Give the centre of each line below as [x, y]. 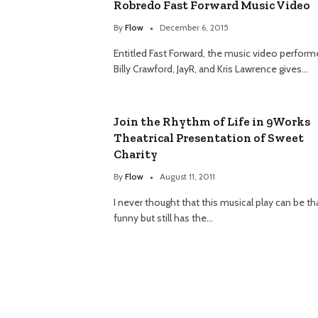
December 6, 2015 [194, 28]
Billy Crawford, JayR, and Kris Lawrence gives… [211, 69]
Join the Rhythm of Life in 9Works [212, 122]
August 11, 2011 [187, 177]
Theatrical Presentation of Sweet [209, 138]
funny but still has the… [163, 218]
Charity [136, 154]
